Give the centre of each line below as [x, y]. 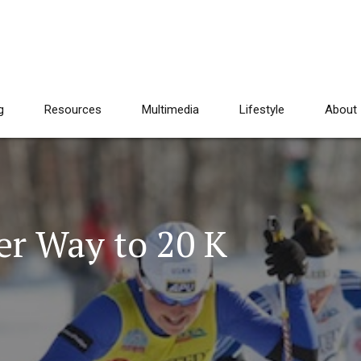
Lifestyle [262, 110]
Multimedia [170, 110]
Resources [73, 110]
